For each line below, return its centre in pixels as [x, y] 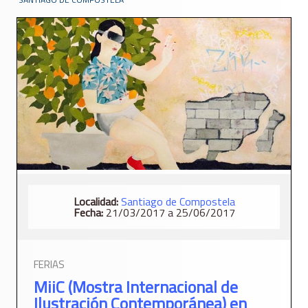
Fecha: [88, 213]
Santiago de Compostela [178, 202]
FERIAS [49, 265]
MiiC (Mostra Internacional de [136, 287]
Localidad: [96, 202]
